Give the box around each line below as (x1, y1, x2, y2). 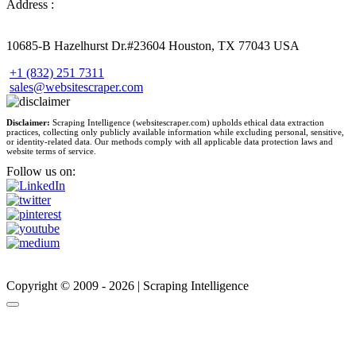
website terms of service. (6, 145, 96, 156)
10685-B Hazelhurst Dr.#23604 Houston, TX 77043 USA (6, 38, 300, 52)
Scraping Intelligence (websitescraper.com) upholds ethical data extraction (50, 117, 324, 127)
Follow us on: (6, 164, 75, 178)
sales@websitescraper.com (10, 79, 143, 94)
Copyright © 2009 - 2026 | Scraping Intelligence (6, 278, 249, 292)
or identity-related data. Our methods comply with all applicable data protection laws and (6, 136, 333, 146)
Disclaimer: (6, 117, 50, 127)
